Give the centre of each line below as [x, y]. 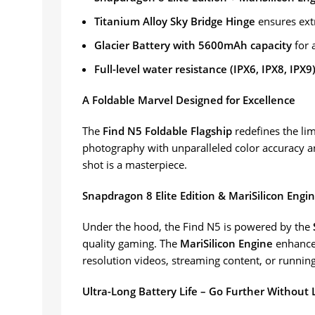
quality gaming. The [131, 244]
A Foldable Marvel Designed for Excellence [189, 100]
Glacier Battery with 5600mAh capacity [193, 45]
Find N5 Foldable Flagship [167, 131]
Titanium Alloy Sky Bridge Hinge [175, 21]
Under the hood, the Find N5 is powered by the [198, 227]
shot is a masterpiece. [135, 165]
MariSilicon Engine [226, 244]
